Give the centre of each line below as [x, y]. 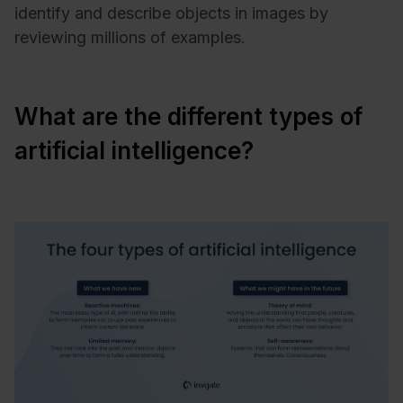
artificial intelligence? [134, 150]
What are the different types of [188, 116]
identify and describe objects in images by [171, 13]
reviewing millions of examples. [130, 37]
